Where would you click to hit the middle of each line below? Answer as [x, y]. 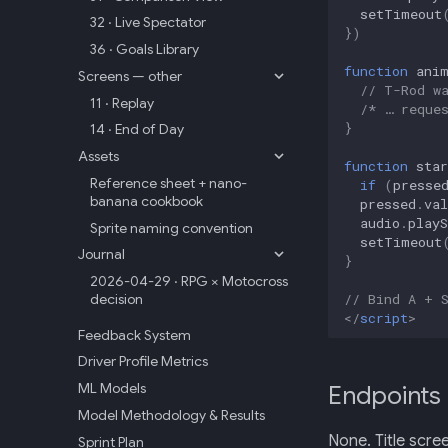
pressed [388, 203]
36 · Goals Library [144, 49]
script [384, 317]
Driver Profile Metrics [143, 361]
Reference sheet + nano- [168, 182]
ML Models [112, 388]
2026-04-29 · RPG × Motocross [189, 281]
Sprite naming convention [171, 227]
